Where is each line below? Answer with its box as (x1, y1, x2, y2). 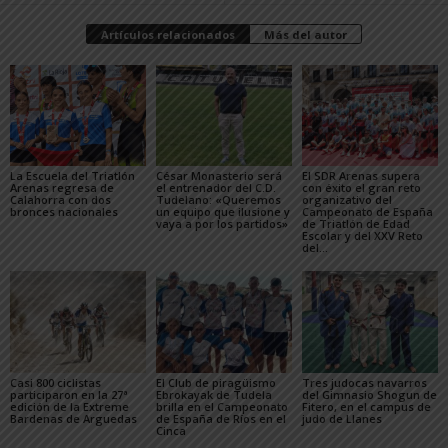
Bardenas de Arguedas (10, 410, 137, 426)
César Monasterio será (155, 168, 282, 184)
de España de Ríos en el (155, 410, 286, 426)
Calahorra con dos (10, 192, 111, 208)
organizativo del (301, 192, 392, 208)
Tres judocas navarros (301, 374, 427, 390)
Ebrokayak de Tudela (155, 386, 272, 402)
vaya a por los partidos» (155, 216, 288, 232)
